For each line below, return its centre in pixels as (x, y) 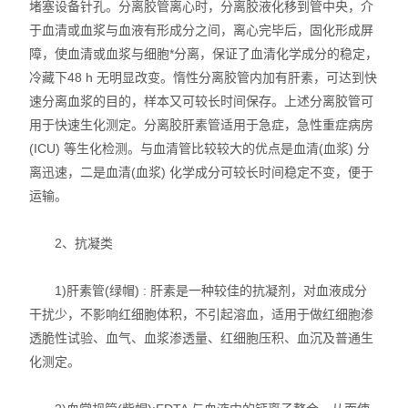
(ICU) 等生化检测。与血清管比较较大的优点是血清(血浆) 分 (200, 148)
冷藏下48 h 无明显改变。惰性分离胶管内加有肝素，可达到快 (204, 77)
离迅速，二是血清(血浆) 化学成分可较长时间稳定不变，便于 (202, 172)
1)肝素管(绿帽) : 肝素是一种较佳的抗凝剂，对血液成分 (199, 291)
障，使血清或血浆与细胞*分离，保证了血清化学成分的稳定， (204, 54)
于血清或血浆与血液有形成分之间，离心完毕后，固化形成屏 (202, 30)
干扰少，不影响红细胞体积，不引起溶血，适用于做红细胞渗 (202, 314)
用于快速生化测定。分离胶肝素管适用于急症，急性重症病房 (202, 125)
